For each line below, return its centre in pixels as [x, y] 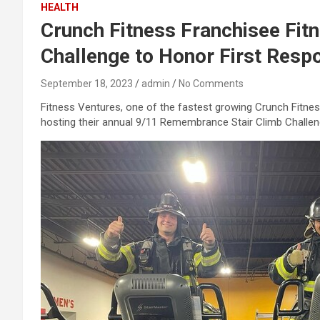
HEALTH [60, 7]
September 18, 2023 [87, 84]
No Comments [211, 84]
